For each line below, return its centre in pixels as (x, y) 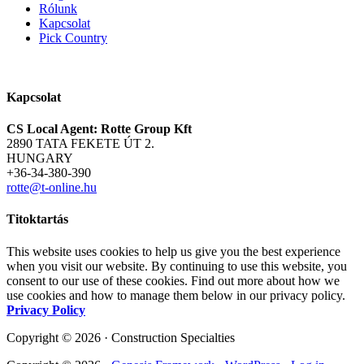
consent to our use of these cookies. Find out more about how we (173, 280)
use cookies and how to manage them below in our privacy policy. (176, 295)
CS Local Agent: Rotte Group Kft (99, 129)
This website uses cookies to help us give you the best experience (173, 251)
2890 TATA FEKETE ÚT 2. (80, 144)
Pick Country (73, 37)
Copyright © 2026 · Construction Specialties (121, 337)
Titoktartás (37, 219)
